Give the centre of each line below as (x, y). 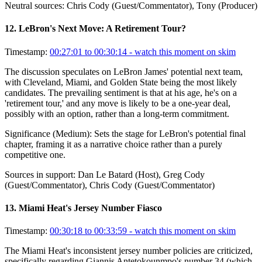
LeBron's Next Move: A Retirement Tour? (102, 29)
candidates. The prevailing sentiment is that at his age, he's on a (121, 92)
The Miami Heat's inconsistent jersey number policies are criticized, (129, 251)
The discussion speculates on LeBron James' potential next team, (124, 71)
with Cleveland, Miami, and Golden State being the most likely (121, 82)
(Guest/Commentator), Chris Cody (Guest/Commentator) (110, 185)
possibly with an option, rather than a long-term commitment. (117, 113)
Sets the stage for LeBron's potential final (170, 133)
